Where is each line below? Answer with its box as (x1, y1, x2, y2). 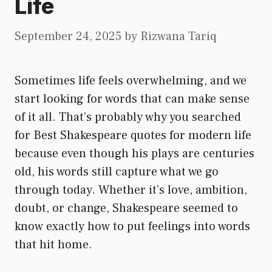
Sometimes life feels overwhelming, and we (15, 72, 246, 89)
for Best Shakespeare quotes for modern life (15, 127, 251, 143)
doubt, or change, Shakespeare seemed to (15, 200, 238, 216)
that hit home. (15, 236, 92, 253)
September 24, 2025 (15, 28, 121, 44)
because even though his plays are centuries (15, 145, 254, 161)
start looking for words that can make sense (15, 90, 250, 107)
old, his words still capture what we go (15, 163, 219, 180)
